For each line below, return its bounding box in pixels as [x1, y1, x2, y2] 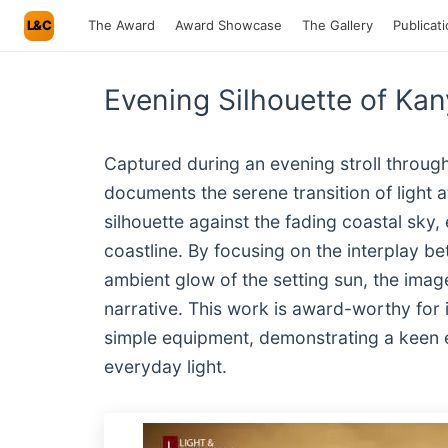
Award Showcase [175, 17, 282, 33]
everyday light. [104, 356, 227, 377]
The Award [88, 17, 155, 33]
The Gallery [302, 17, 373, 33]
